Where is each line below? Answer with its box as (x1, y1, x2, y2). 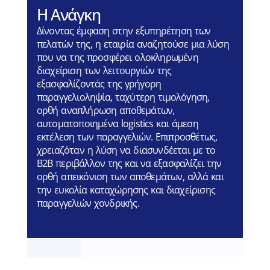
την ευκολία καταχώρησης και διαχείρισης (36, 183, 215, 197)
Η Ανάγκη (36, 4, 101, 26)
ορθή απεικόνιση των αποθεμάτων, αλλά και (36, 170, 224, 184)
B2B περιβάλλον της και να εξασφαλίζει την (36, 157, 222, 171)
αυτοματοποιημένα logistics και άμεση (36, 117, 198, 131)
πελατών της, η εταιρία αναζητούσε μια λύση (36, 37, 229, 51)
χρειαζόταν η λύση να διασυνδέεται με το (36, 143, 216, 157)
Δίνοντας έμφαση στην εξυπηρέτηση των (36, 24, 211, 38)
